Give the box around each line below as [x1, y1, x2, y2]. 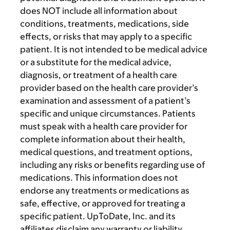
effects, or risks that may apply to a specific [20, 31, 192, 42]
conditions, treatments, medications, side [20, 18, 189, 29]
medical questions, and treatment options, [20, 146, 193, 157]
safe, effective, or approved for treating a [20, 198, 185, 208]
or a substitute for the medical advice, [20, 56, 171, 67]
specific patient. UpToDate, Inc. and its [20, 210, 176, 221]
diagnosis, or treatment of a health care [20, 69, 177, 80]
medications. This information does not [20, 172, 178, 183]
